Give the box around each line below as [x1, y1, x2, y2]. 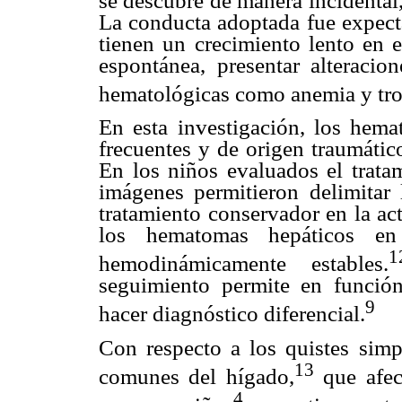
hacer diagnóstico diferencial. [99, 301, 365, 327]
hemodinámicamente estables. [99, 251, 389, 276]
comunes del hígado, [99, 363, 294, 389]
